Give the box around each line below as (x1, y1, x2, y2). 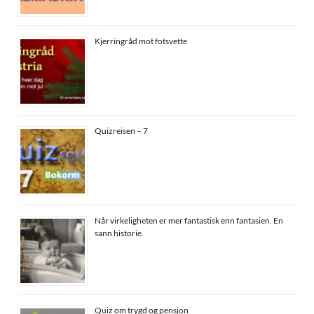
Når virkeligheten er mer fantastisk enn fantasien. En (95, 214, 283, 226)
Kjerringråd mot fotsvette (95, 35, 187, 46)
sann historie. (95, 227, 144, 238)
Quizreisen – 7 (95, 125, 148, 136)
